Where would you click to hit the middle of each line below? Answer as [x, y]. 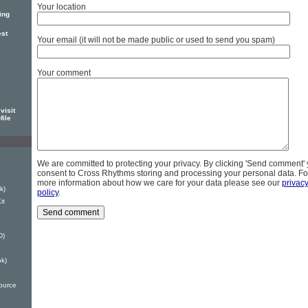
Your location [62, 7]
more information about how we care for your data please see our [159, 183]
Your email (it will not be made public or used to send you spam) [156, 40]
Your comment [64, 73]
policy [48, 193]
